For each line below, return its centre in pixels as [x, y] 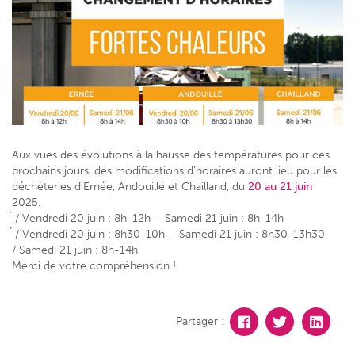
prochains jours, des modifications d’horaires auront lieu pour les [174, 170]
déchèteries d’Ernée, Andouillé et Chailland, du [128, 186]
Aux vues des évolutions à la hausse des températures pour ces [171, 155]
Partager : [200, 321]
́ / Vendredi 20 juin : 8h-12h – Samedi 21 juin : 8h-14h [148, 218]
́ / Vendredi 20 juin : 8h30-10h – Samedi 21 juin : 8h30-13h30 [168, 234]
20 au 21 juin [279, 186]
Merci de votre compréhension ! [94, 265]
